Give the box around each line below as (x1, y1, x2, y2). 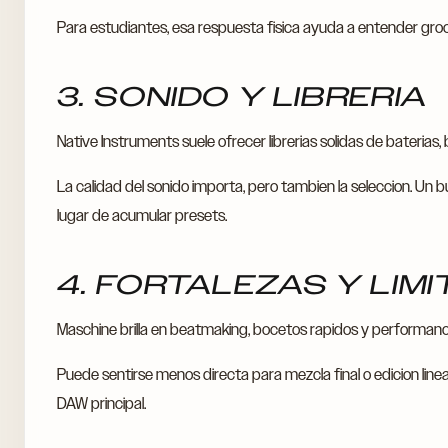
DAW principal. (57, 392, 146, 415)
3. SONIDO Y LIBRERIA (53, 77, 432, 116)
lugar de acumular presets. (57, 204, 227, 227)
